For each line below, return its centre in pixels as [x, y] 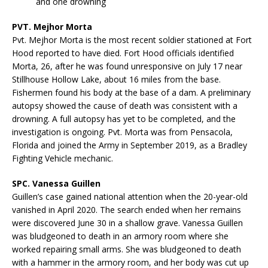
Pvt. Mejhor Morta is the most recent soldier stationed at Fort [132, 39]
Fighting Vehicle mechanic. [63, 158]
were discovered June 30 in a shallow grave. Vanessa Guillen [127, 223]
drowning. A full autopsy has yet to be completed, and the [124, 118]
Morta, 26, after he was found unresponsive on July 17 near [127, 66]
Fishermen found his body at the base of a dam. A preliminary [131, 92]
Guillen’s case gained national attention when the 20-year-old [130, 196]
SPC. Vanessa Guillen [56, 183]
